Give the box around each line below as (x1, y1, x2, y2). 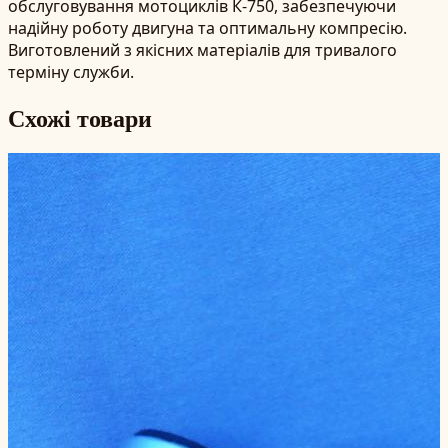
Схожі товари (8, 99, 152, 135)
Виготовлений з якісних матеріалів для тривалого (8, 38, 397, 61)
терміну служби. (8, 60, 134, 83)
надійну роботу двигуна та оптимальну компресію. (8, 16, 407, 39)
